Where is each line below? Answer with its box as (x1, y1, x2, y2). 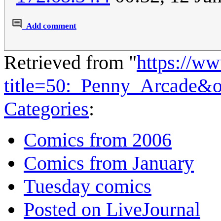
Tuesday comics (24, 175, 151, 198)
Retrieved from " (4, 51, 137, 74)
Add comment (26, 21, 76, 31)
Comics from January (24, 152, 194, 175)
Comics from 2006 (24, 129, 172, 151)
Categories (4, 98, 89, 120)
